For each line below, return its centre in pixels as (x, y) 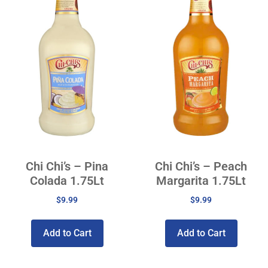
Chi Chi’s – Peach (201, 166)
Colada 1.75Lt (67, 180)
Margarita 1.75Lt (201, 180)
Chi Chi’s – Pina (67, 166)
